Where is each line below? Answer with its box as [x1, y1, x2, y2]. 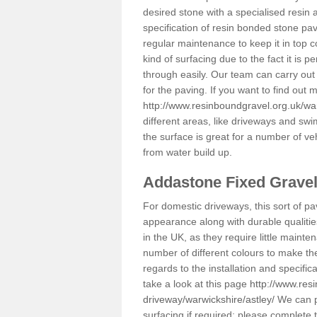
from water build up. [143, 146, 232, 158]
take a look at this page [143, 278, 250, 289]
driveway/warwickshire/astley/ [143, 294, 275, 305]
